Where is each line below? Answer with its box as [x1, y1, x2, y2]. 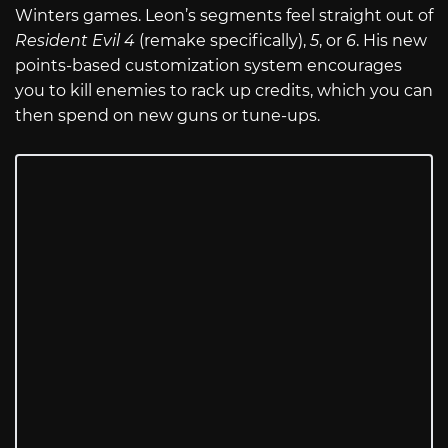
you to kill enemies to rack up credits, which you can [15, 81, 433, 101]
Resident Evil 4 [15, 31, 139, 51]
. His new [356, 31, 427, 51]
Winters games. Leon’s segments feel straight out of [15, 6, 433, 26]
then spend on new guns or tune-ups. [15, 106, 320, 126]
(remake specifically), [139, 31, 310, 51]
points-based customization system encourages [15, 56, 402, 76]
